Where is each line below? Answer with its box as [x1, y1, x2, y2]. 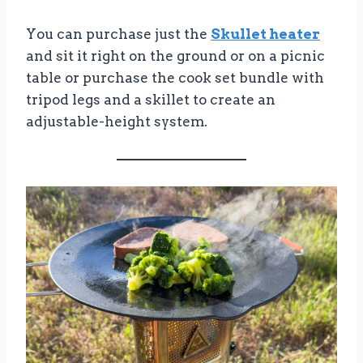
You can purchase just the [26, 26, 211, 43]
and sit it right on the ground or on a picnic [26, 48, 325, 65]
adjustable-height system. [26, 113, 207, 130]
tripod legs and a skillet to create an [26, 92, 275, 109]
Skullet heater [211, 26, 320, 43]
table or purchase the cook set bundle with [26, 70, 324, 87]
